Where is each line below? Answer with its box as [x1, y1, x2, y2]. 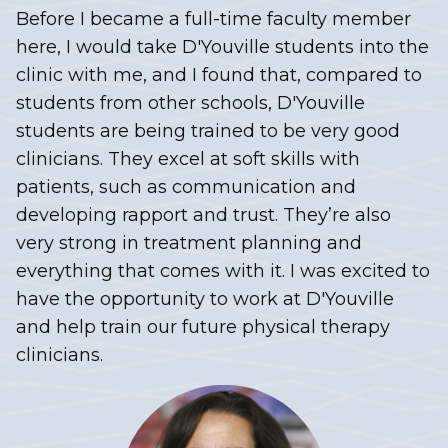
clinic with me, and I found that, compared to [16, 63, 422, 86]
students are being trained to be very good [16, 119, 400, 142]
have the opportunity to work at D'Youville [16, 287, 394, 310]
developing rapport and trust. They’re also [16, 203, 391, 226]
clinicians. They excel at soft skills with [16, 147, 360, 170]
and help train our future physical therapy [16, 315, 390, 338]
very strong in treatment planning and [16, 231, 362, 254]
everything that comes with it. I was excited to [16, 259, 430, 282]
